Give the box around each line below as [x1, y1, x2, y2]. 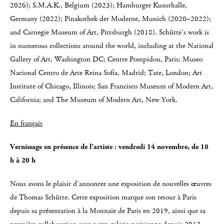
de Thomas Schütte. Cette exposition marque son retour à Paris [10, 192, 196, 202]
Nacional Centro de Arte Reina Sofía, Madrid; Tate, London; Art [10, 67, 202, 78]
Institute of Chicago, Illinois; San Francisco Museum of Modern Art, [10, 81, 213, 91]
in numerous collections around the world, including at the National [10, 40, 213, 51]
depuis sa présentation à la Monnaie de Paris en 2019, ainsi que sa [10, 205, 205, 216]
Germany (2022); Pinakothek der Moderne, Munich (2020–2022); [10, 13, 211, 24]
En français [10, 118, 42, 128]
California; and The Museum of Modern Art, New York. [10, 94, 177, 105]
